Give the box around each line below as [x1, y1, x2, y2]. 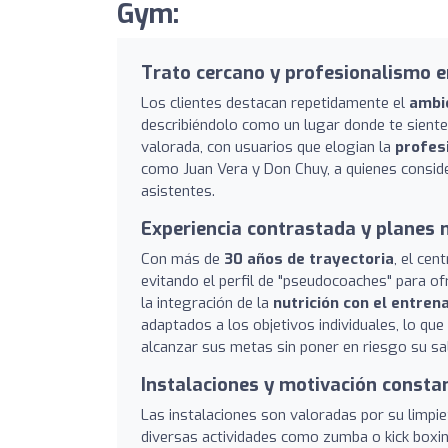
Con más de [141, 248, 224, 269]
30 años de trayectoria [224, 248, 394, 269]
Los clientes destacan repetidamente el [141, 92, 409, 113]
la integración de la [141, 292, 273, 313]
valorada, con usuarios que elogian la [141, 136, 395, 157]
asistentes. [141, 180, 215, 201]
